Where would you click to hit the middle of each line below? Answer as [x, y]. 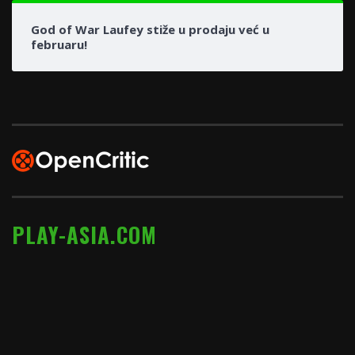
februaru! [59, 44]
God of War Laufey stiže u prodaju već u [150, 29]
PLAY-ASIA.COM [84, 234]
